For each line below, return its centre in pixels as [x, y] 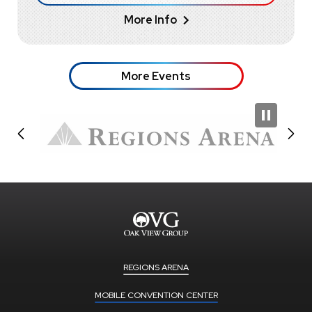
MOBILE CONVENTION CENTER [156, 295]
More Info [150, 19]
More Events [156, 76]
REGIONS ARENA [156, 267]
